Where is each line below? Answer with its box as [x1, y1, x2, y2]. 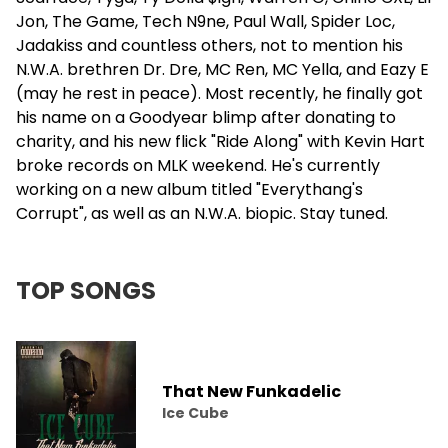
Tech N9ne [142, 10, 226, 33]
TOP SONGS [16, 274, 156, 307]
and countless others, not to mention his [83, 34, 403, 57]
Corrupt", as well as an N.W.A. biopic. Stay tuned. [16, 202, 388, 225]
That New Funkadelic [162, 379, 341, 403]
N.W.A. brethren [16, 58, 143, 81]
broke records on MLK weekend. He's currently [16, 154, 380, 177]
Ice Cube [162, 402, 229, 423]
